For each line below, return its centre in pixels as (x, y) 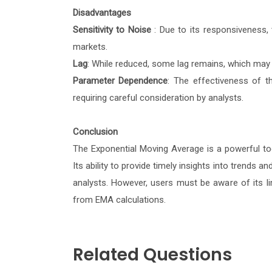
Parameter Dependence (120, 81)
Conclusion (95, 132)
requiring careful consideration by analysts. (158, 98)
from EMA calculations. (119, 200)
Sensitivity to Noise (112, 30)
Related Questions (152, 255)
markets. (90, 47)
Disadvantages (102, 13)
